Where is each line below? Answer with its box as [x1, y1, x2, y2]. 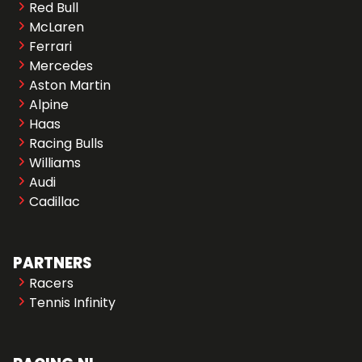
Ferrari [29, 37, 72, 57]
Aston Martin [29, 76, 111, 95]
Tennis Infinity [29, 293, 116, 313]
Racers [29, 274, 74, 293]
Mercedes [29, 57, 93, 76]
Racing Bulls [29, 134, 103, 154]
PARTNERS [13, 253, 92, 274]
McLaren [29, 18, 84, 37]
